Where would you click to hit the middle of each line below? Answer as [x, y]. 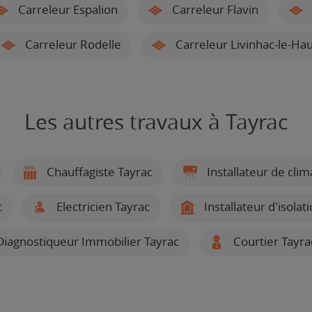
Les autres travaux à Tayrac [156, 122]
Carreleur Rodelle [72, 44]
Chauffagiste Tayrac [98, 172]
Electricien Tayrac [102, 206]
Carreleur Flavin [213, 9]
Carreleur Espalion [66, 9]
